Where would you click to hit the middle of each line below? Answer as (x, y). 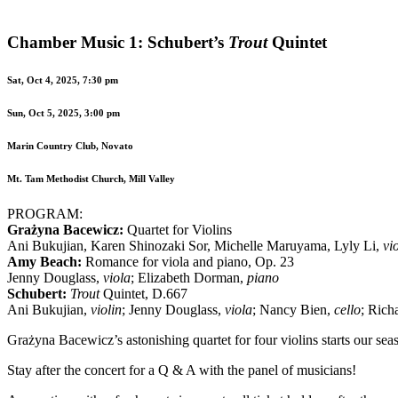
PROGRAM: (45, 214)
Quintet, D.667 (143, 294)
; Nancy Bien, (293, 310)
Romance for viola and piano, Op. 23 (188, 262)
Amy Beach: (44, 262)
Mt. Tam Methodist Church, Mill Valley (91, 179)
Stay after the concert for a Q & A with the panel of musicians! (182, 370)
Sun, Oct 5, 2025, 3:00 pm (64, 113)
